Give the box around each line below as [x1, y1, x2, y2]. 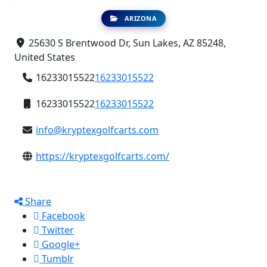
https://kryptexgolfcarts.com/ [36, 150, 169, 163]
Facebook [39, 209, 85, 222]
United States [14, 51, 75, 64]
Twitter [39, 223, 74, 237]
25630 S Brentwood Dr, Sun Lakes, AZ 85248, [26, 36, 226, 49]
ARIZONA [122, 14, 157, 23]
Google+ [39, 238, 80, 251]
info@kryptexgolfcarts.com [36, 123, 159, 136]
